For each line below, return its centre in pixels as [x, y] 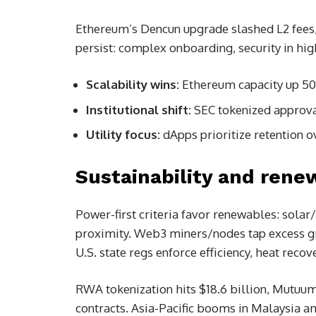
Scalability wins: [133, 85]
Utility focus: [123, 135]
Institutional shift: [139, 109]
